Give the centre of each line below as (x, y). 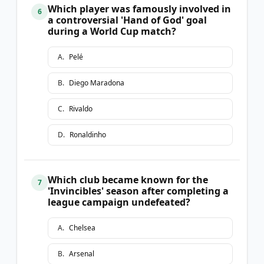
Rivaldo (81, 108)
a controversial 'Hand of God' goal (127, 20)
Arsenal (82, 253)
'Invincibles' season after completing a (138, 191)
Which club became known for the (128, 179)
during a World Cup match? (112, 31)
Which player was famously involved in (139, 9)
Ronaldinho (88, 134)
